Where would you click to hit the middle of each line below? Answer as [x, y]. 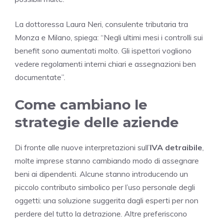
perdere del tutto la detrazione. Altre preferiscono [101, 213]
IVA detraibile [176, 147]
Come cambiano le [81, 104]
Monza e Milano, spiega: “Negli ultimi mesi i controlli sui [109, 37]
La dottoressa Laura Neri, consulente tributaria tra [101, 24]
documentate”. [40, 77]
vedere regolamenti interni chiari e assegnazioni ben [105, 64]
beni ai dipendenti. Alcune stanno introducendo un [101, 174]
